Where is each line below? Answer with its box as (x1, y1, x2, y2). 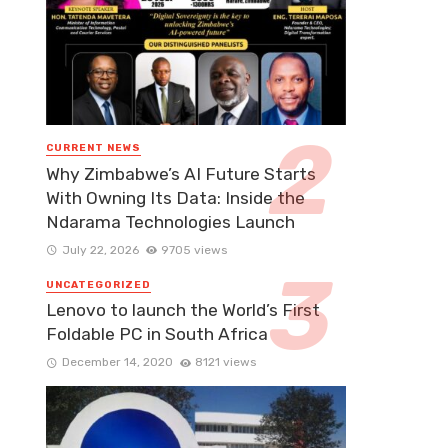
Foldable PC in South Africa (46, 323, 268, 344)
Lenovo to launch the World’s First (46, 299, 320, 320)
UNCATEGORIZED (46, 278, 151, 291)
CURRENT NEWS (46, 142, 141, 155)
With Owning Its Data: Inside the (46, 187, 305, 208)
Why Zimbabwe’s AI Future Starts (46, 163, 316, 184)
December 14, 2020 (61, 354, 173, 369)
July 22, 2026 (61, 242, 139, 257)
